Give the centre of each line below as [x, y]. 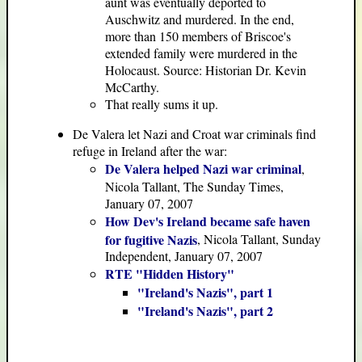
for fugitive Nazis [151, 238]
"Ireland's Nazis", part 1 [205, 292]
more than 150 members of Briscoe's [198, 36]
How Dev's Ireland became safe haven [208, 221]
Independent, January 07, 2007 [184, 255]
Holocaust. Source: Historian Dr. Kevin [206, 69]
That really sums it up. [162, 103]
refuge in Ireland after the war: [150, 150]
